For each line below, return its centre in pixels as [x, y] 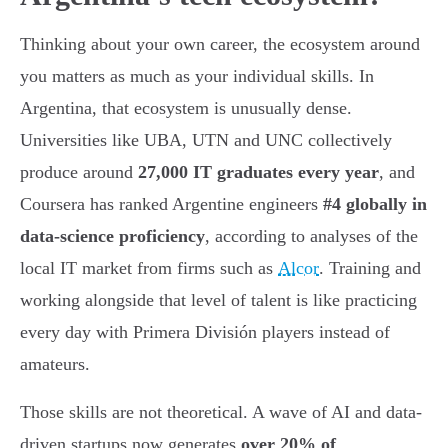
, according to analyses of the [311, 235]
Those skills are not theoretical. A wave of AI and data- [221, 411]
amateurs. [55, 363]
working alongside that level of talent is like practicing [218, 299]
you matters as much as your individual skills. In [197, 75]
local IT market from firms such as [149, 267]
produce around [79, 171]
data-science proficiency [112, 235]
